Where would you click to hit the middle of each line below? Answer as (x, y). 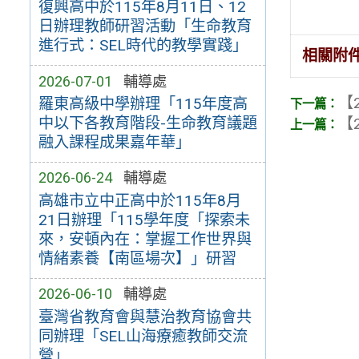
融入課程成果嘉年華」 (114, 143)
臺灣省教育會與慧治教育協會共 (145, 317)
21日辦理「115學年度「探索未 (144, 220)
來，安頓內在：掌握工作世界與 (145, 240)
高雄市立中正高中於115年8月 (139, 201)
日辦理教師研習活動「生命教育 (145, 26)
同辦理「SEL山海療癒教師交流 (143, 336)
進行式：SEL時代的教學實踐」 (143, 46)
